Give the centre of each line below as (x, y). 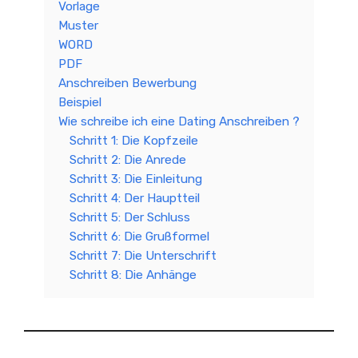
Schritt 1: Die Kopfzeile (134, 141)
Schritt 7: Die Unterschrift (143, 256)
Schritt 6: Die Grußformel (139, 237)
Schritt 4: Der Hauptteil (135, 198)
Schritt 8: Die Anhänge (133, 275)
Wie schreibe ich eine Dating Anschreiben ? (179, 121)
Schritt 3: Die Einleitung (136, 179)
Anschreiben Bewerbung (127, 83)
